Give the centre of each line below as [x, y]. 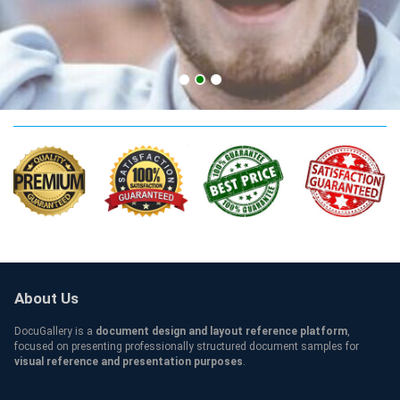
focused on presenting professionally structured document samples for [187, 347]
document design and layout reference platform [221, 332]
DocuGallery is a [55, 332]
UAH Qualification [138, 91]
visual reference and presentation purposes [129, 362]
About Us [46, 299]
